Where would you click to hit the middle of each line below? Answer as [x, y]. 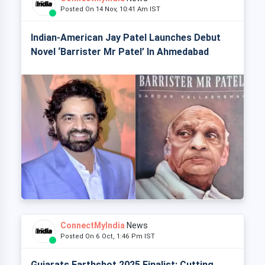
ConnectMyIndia [93, 225]
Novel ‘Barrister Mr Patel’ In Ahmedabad [120, 51]
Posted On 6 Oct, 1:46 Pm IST [110, 236]
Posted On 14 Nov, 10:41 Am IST [113, 9]
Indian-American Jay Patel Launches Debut [126, 37]
